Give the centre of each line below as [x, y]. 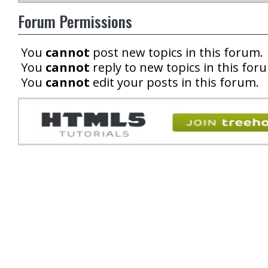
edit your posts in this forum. [174, 82]
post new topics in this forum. [176, 52]
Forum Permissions [75, 21]
